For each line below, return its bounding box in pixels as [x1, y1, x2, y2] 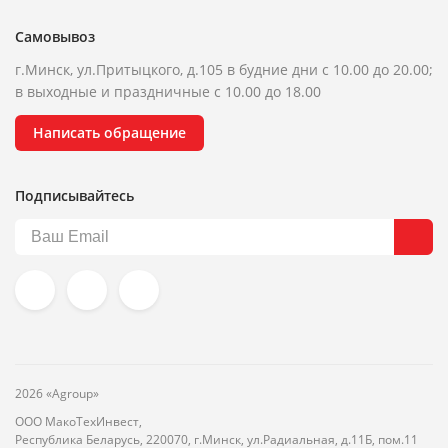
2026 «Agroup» [15, 385, 99, 403]
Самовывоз [15, 27, 95, 47]
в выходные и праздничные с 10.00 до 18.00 [15, 82, 321, 102]
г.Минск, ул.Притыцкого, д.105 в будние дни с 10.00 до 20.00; [15, 60, 433, 80]
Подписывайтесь [15, 186, 134, 206]
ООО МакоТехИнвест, [15, 413, 145, 431]
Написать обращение [33, 123, 186, 143]
